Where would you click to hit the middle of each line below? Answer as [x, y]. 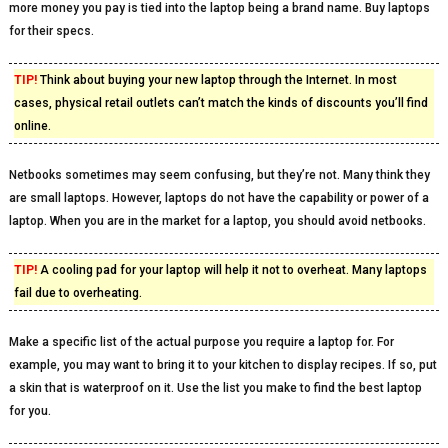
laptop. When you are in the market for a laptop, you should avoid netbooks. [217, 221]
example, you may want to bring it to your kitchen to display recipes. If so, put [222, 365]
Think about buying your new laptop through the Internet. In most [216, 80]
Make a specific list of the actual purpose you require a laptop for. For [201, 342]
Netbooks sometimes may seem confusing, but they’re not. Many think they [219, 175]
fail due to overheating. [77, 293]
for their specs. [51, 31]
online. [32, 126]
